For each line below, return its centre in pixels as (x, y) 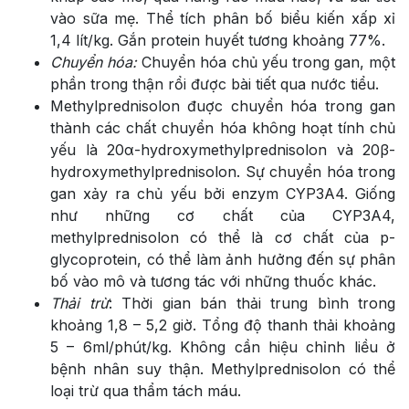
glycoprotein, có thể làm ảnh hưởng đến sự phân (223, 259)
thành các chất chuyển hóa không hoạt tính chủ (223, 127)
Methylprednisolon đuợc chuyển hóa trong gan (223, 105)
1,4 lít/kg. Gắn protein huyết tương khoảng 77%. (218, 40)
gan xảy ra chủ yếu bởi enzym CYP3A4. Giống (223, 193)
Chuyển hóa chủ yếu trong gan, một (266, 62)
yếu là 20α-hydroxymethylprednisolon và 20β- (223, 149)
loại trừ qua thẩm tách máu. (146, 390)
